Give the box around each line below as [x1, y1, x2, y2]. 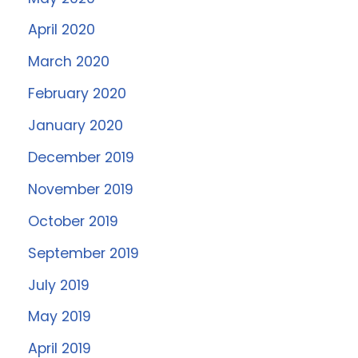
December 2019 [28, 147, 134, 167]
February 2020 [28, 84, 126, 104]
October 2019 [28, 211, 118, 231]
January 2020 [28, 116, 123, 136]
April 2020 [28, 20, 95, 40]
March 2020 [28, 52, 109, 72]
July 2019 [28, 275, 89, 295]
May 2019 [28, 307, 91, 327]
